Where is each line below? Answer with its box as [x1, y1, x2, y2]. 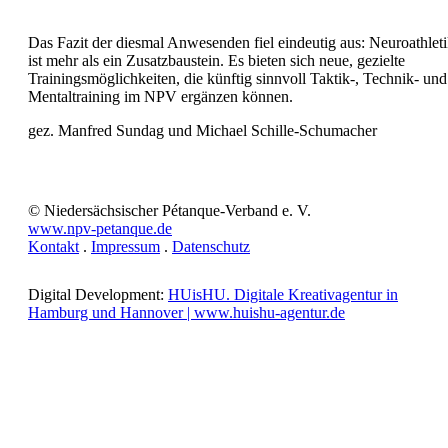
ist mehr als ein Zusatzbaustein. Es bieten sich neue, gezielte [28, 52, 405, 69]
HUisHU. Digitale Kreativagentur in [168, 286, 398, 303]
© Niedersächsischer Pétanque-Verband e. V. [28, 202, 311, 219]
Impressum [91, 238, 160, 255]
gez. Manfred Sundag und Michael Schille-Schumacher [28, 122, 377, 139]
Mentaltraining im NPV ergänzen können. [28, 88, 293, 105]
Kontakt [28, 238, 79, 255]
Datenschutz [172, 238, 250, 255]
